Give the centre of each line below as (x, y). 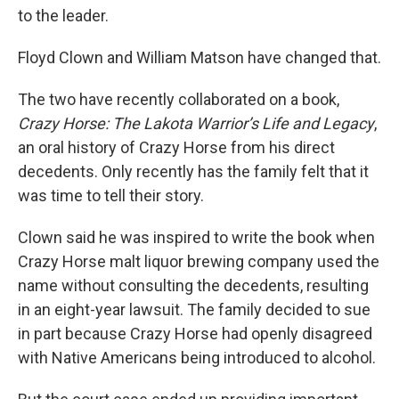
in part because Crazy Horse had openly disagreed (195, 333)
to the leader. (63, 15)
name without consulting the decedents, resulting (193, 285)
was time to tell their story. (111, 195)
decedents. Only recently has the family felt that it (193, 171)
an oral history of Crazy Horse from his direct (176, 147)
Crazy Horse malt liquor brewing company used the (199, 261)
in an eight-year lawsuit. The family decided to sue (194, 309)
